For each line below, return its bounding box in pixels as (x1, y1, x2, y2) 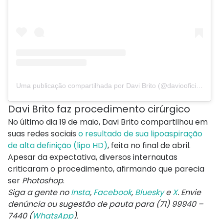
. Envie (177, 186, 201, 198)
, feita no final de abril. (108, 139, 191, 151)
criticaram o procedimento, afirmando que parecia (8, 163, 204, 175)
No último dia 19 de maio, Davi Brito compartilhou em (8, 116, 208, 128)
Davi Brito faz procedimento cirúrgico (8, 102, 190, 116)
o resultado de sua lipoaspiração (78, 128, 202, 139)
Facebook (93, 186, 131, 198)
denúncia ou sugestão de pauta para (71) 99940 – (8, 198, 203, 210)
